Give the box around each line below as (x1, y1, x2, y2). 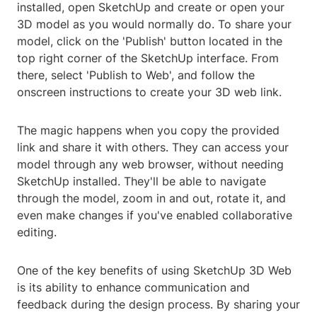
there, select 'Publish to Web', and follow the (17, 68, 255, 83)
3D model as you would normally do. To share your (17, 17, 292, 32)
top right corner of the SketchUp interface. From (17, 51, 279, 66)
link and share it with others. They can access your (17, 140, 289, 155)
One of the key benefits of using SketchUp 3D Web (17, 263, 292, 278)
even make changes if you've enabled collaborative (17, 208, 292, 223)
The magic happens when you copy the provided (17, 123, 279, 138)
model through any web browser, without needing (17, 157, 284, 172)
